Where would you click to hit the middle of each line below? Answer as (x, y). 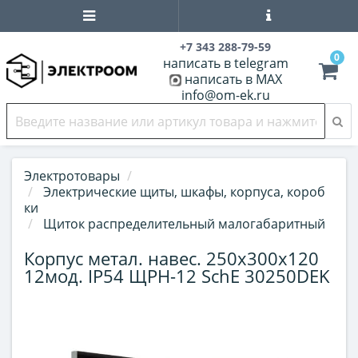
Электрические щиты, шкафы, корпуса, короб (184, 192)
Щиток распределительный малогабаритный (184, 224)
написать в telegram (225, 63)
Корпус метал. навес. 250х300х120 (171, 258)
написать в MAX (233, 79)
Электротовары (72, 176)
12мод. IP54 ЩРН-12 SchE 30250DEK (177, 276)
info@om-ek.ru (225, 95)
